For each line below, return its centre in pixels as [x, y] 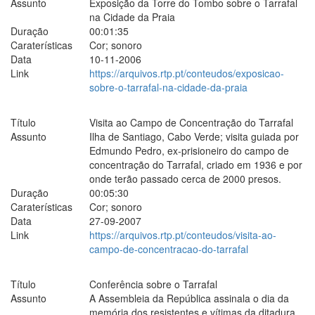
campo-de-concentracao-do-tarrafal [169, 249]
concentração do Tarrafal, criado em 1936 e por [196, 164]
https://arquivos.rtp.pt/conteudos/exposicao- [187, 73]
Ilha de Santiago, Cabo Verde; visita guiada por [194, 136]
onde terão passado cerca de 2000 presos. [185, 178]
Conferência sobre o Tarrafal [153, 284]
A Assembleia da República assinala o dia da [189, 298]
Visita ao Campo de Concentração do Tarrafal [191, 122]
